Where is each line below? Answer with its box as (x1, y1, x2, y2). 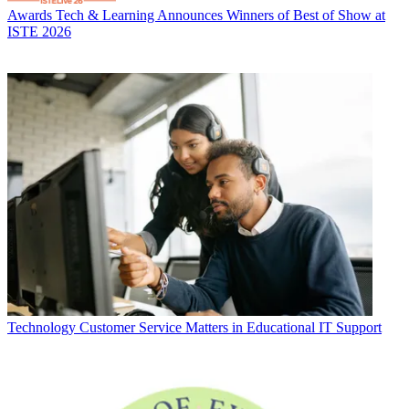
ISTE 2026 (7, 23, 71, 39)
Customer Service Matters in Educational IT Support (79, 320, 382, 336)
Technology (7, 320, 76, 336)
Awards (7, 6, 52, 23)
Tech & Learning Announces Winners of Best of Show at (56, 6, 385, 23)
